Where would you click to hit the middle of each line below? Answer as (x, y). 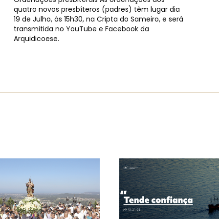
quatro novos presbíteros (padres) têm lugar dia (97, 10)
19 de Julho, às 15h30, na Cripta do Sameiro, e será (99, 19)
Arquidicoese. (36, 39)
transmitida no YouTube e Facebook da (81, 29)
